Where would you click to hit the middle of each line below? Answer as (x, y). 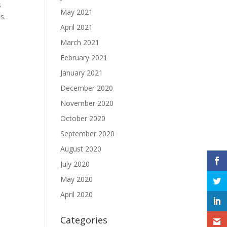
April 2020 (77, 194)
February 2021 (84, 58)
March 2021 (80, 42)
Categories (84, 220)
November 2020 (87, 103)
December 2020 (87, 88)
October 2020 (83, 118)
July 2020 (75, 164)
